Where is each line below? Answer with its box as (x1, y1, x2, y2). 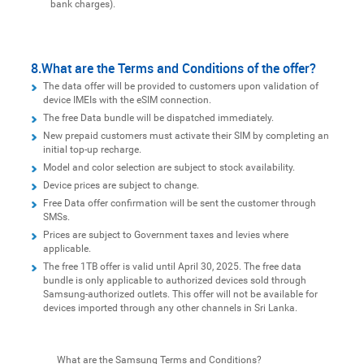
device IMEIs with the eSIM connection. (42, 93, 211, 106)
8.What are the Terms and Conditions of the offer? (30, 58, 316, 77)
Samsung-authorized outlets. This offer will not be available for (42, 288, 318, 300)
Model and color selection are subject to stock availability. (42, 161, 295, 173)
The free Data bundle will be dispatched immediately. (42, 111, 274, 123)
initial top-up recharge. (42, 143, 141, 155)
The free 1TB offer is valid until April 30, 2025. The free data (42, 260, 301, 272)
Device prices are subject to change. (42, 179, 199, 191)
